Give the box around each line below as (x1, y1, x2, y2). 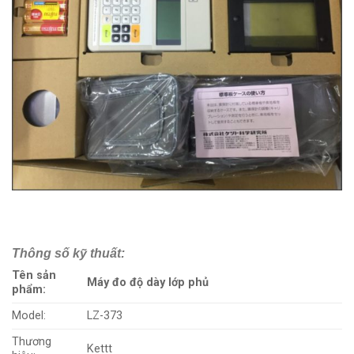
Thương (12, 334, 51, 348)
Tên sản (12, 268, 56, 282)
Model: (12, 308, 46, 322)
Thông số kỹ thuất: (12, 246, 125, 260)
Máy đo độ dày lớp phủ (87, 275, 209, 289)
